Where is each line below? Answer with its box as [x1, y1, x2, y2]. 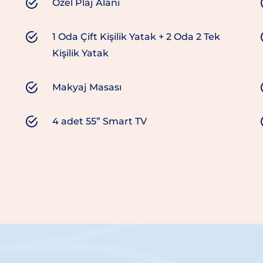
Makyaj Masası [52, 82, 122, 93]
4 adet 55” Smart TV [52, 116, 147, 127]
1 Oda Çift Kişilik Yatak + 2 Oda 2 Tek [52, 31, 220, 43]
